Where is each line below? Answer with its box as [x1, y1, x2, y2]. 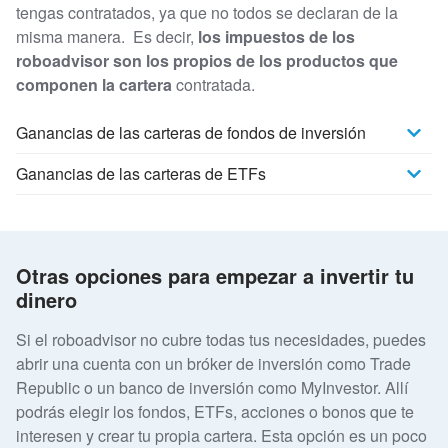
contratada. [176, 73, 255, 97]
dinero [16, 284, 77, 314]
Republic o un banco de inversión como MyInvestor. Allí [16, 375, 408, 399]
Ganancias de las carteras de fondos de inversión [16, 121, 366, 145]
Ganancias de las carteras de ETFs [16, 162, 266, 186]
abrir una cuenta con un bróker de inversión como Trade [16, 351, 411, 375]
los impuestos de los [194, 25, 355, 49]
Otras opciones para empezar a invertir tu [16, 260, 414, 290]
